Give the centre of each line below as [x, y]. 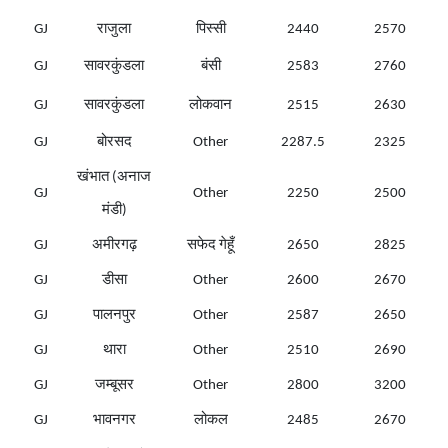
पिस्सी [210, 30]
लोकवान [210, 106]
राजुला [114, 30]
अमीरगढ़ [114, 246]
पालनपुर [114, 316]
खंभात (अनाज [114, 178]
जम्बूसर [114, 386]
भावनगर [114, 421]
